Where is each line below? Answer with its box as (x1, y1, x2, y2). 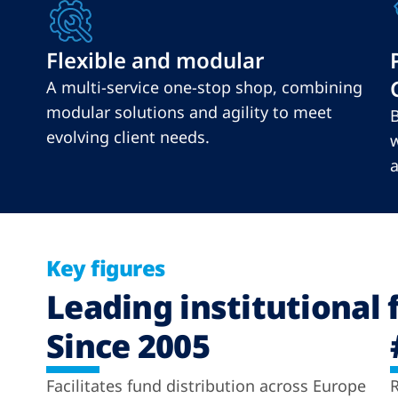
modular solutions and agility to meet (46, 101, 332, 123)
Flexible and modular (46, 45, 264, 75)
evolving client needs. (46, 126, 210, 147)
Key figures (46, 253, 165, 283)
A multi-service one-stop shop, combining (46, 76, 362, 98)
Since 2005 (46, 324, 210, 368)
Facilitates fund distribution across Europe (46, 375, 366, 396)
